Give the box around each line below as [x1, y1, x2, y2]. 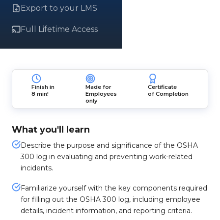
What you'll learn [12, 124, 90, 135]
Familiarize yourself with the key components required [21, 184, 207, 192]
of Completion [147, 90, 189, 97]
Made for [85, 83, 111, 90]
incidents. [21, 164, 53, 172]
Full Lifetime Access [21, 25, 98, 34]
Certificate [147, 83, 177, 90]
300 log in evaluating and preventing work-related [21, 152, 192, 161]
